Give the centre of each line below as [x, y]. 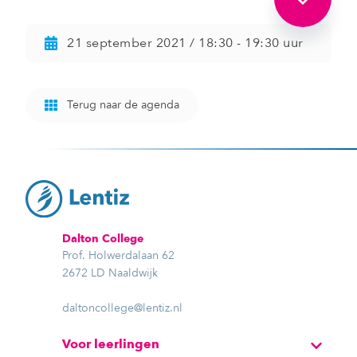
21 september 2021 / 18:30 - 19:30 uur [185, 43]
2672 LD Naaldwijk [110, 273]
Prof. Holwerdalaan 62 [118, 255]
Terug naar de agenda [123, 105]
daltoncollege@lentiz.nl [122, 308]
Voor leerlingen [111, 343]
